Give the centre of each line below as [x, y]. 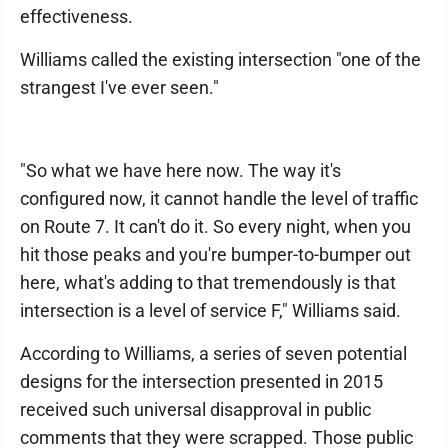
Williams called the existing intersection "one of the [220, 59]
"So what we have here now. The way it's [180, 170]
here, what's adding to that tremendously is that [208, 282]
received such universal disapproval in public [195, 409]
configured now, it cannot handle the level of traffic [219, 198]
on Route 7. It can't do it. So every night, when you [215, 226]
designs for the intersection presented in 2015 [201, 381]
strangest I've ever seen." [119, 87]
